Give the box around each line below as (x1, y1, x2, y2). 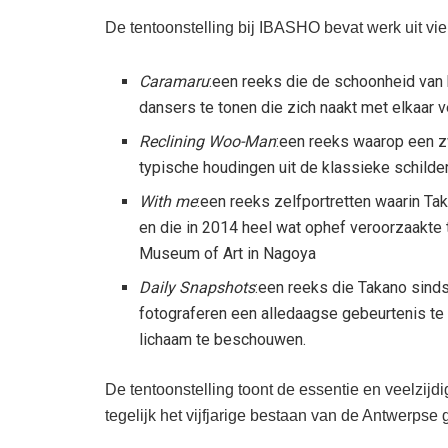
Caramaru (139, 71, 210, 91)
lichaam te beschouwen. (139, 329, 307, 349)
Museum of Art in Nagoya (139, 243, 317, 263)
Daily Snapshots (139, 277, 256, 297)
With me (139, 191, 198, 211)
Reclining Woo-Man (139, 131, 277, 151)
